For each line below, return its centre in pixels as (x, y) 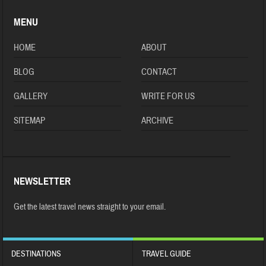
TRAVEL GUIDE (167, 254)
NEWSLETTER (42, 182)
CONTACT (159, 72)
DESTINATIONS (37, 254)
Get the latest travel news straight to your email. (90, 207)
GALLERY (31, 97)
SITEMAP (30, 121)
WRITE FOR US (168, 97)
